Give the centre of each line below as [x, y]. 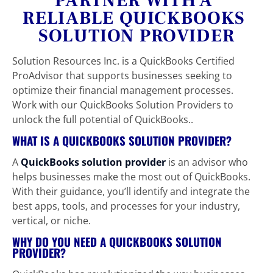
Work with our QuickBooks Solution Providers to [124, 105]
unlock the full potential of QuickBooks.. [103, 119]
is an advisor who [209, 162]
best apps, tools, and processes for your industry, [127, 206]
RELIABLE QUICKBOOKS [136, 18]
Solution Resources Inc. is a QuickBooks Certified [125, 61]
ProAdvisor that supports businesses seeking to [123, 76]
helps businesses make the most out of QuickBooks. [133, 177]
